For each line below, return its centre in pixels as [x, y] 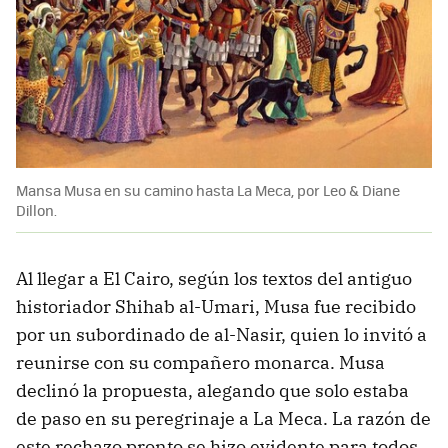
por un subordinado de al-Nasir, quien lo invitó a [221, 335]
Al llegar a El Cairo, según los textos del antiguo [214, 279]
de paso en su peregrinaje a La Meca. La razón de [223, 419]
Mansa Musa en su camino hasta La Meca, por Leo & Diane [208, 190]
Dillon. [36, 210]
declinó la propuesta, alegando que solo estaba [212, 391]
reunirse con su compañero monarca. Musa [200, 363]
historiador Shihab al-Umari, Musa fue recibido [216, 307]
